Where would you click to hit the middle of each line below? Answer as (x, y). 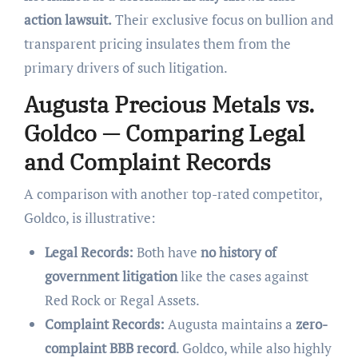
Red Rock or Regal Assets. (122, 300)
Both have (167, 252)
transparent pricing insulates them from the (157, 44)
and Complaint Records (147, 162)
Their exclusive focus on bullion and (222, 20)
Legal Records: (89, 252)
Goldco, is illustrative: (89, 217)
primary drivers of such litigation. (125, 68)
